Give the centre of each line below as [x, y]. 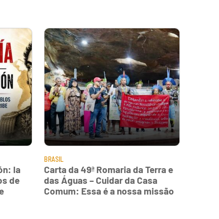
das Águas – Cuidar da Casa [101, 180]
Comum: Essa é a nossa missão [109, 191]
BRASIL [54, 159]
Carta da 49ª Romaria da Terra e [109, 169]
